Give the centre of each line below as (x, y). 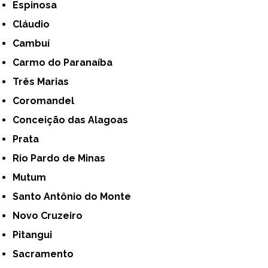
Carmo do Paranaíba (66, 62)
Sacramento (46, 254)
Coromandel (47, 100)
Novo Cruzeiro (51, 215)
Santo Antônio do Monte (75, 196)
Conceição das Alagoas (74, 120)
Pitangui (36, 234)
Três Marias (44, 81)
